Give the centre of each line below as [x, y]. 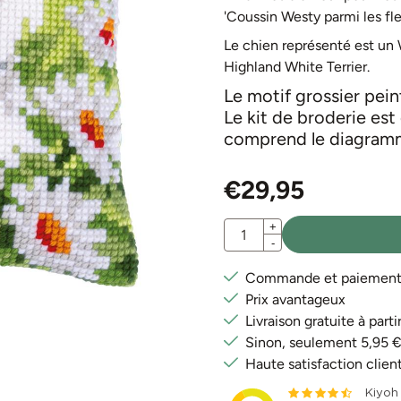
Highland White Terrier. [296, 67]
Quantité [251, 227]
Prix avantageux [295, 299]
